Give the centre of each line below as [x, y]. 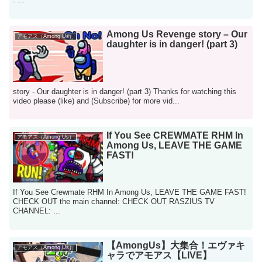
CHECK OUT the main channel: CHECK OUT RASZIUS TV [114, 201]
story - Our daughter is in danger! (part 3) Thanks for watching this [125, 91]
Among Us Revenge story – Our [177, 35]
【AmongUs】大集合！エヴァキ [176, 246]
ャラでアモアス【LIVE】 [159, 256]
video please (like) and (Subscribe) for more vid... [96, 101]
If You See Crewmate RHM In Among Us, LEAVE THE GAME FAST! [130, 192]
